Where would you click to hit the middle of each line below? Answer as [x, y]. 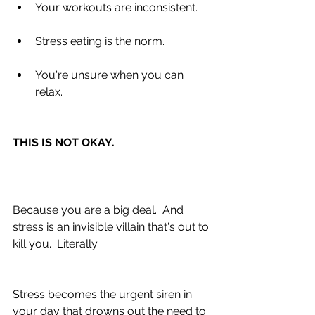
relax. [50, 91]
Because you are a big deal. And [99, 210]
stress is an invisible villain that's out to [112, 226]
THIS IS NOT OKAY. [64, 142]
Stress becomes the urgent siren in [104, 294]
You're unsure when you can [111, 75]
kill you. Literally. [56, 243]
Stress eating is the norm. [101, 41]
